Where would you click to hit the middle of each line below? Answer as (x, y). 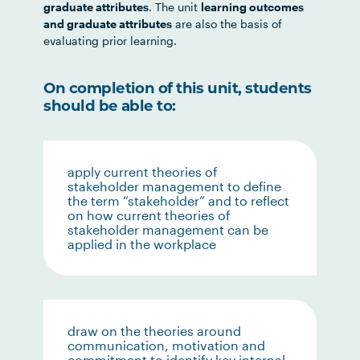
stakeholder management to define (175, 186)
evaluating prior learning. (110, 41)
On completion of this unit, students (178, 90)
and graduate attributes (108, 24)
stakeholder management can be (168, 229)
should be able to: (110, 107)
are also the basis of (227, 24)
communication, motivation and (167, 345)
